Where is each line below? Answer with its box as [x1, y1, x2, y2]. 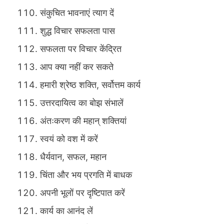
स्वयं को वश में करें [40, 133, 98, 144]
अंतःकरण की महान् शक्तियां [40, 115, 126, 126]
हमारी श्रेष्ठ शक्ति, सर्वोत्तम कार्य [40, 79, 140, 90]
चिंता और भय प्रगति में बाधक [40, 169, 132, 180]
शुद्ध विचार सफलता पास [40, 25, 115, 36]
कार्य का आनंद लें [40, 205, 93, 216]
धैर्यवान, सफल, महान [40, 151, 106, 162]
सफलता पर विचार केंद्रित [40, 43, 121, 54]
